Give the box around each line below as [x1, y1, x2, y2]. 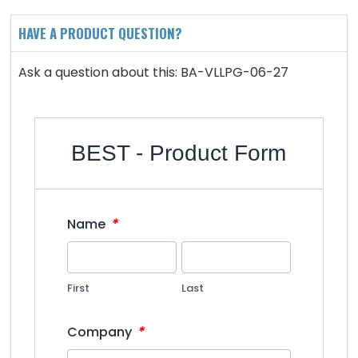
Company [67, 322, 136, 341]
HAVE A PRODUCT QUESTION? [18, 22, 183, 43]
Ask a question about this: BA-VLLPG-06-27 [18, 62, 289, 82]
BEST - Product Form [71, 140, 287, 165]
